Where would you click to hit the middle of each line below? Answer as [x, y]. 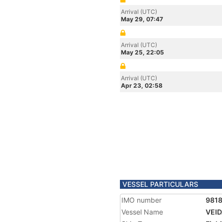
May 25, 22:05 [142, 52]
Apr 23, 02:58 [142, 85]
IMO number [141, 200]
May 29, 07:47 [142, 19]
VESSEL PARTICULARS [160, 184]
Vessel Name [142, 212]
